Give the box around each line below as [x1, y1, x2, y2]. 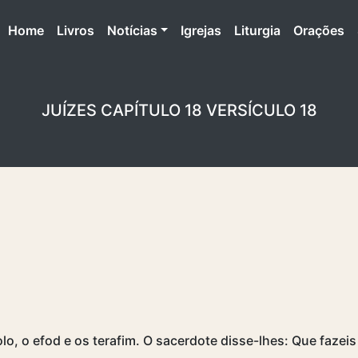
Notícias [106, 22, 157, 38]
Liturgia [234, 22, 281, 38]
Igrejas [181, 22, 222, 38]
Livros [56, 22, 94, 38]
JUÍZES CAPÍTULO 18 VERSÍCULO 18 [41, 100, 317, 120]
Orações [293, 22, 345, 38]
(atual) [42, 21, 83, 38]
